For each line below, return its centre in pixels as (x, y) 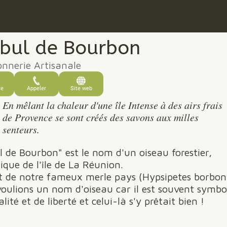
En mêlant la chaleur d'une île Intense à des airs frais (112, 105)
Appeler (36, 88)
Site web (81, 88)
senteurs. (21, 129)
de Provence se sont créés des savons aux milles (101, 117)
